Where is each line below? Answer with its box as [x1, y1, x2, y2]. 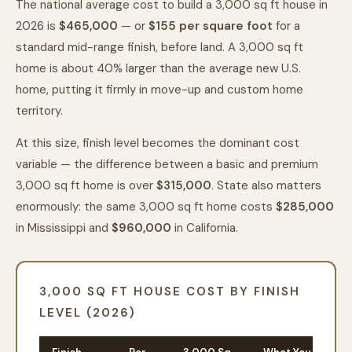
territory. [16, 103, 63, 119]
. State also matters [211, 178, 321, 193]
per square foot [176, 18, 273, 34]
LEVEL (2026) [39, 305, 136, 321]
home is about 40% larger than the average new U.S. [16, 60, 301, 76]
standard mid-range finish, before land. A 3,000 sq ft [16, 39, 303, 55]
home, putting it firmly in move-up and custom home [16, 82, 303, 97]
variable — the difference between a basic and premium [16, 156, 318, 172]
